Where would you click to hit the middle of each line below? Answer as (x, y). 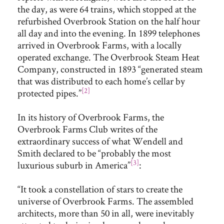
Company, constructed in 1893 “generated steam (110, 69)
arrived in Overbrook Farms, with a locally (99, 45)
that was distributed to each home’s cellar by (101, 81)
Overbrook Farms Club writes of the (87, 129)
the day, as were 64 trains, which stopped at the (107, 9)
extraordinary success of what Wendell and (100, 141)
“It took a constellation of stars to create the (100, 189)
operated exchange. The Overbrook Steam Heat (108, 57)
